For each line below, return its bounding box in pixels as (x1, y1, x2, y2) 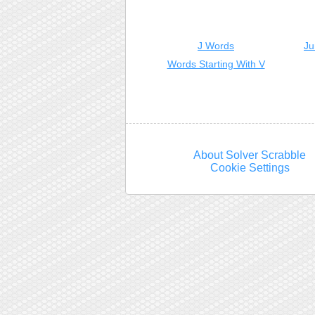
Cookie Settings (210, 162, 290, 174)
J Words (198, 40, 234, 51)
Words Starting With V (167, 58, 265, 70)
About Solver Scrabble (193, 149, 307, 161)
